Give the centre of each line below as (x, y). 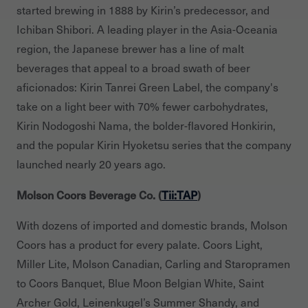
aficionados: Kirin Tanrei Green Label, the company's (147, 87)
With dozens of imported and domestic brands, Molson (152, 225)
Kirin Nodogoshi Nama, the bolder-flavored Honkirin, (146, 125)
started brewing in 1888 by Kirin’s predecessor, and (143, 10)
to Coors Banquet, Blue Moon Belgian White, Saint (140, 283)
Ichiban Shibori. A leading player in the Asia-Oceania (147, 29)
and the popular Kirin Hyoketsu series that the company (154, 144)
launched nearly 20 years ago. (91, 164)
